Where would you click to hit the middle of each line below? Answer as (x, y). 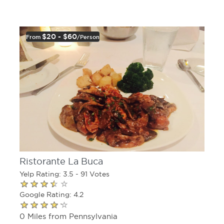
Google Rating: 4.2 (51, 195)
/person (88, 37)
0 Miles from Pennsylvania (68, 216)
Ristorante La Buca (61, 161)
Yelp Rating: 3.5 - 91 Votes (64, 174)
